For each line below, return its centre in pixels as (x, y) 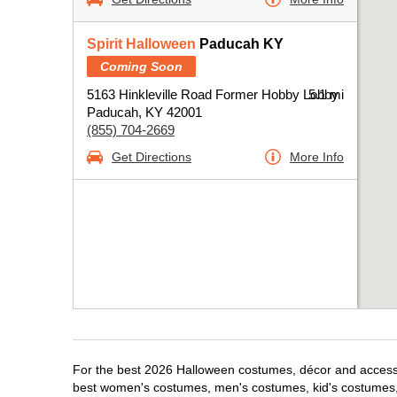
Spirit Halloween (141, 44)
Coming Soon (141, 66)
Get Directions (152, 157)
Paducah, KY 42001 (144, 112)
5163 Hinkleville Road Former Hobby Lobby (213, 94)
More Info (317, 157)
